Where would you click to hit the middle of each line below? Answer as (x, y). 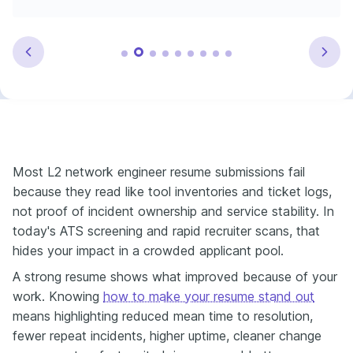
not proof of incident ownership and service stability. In (173, 211)
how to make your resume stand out (209, 296)
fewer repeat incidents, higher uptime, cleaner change (167, 335)
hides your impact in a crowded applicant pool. (148, 250)
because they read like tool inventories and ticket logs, (172, 191)
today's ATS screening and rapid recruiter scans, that (166, 230)
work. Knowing (58, 296)
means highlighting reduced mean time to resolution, (163, 316)
